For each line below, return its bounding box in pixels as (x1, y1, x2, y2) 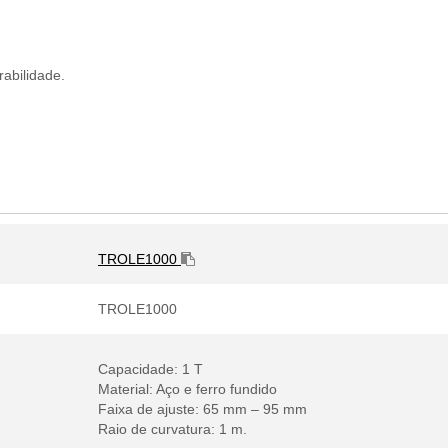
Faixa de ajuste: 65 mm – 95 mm (98, 401, 307, 417)
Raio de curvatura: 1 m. (98, 421, 247, 437)
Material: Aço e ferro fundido (98, 381, 277, 397)
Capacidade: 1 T (98, 361, 203, 377)
